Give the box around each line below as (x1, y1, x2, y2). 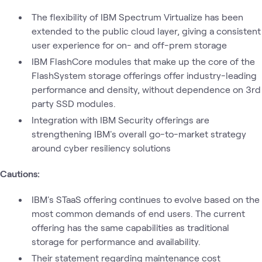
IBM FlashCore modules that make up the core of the (32, 55, 255, 67)
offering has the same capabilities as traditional (31, 221, 229, 233)
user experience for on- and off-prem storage (31, 39, 227, 50)
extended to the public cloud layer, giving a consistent (31, 25, 261, 36)
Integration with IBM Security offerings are (32, 113, 209, 125)
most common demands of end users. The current (31, 207, 245, 219)
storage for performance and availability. (31, 235, 201, 247)
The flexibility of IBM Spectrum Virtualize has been (32, 11, 243, 22)
